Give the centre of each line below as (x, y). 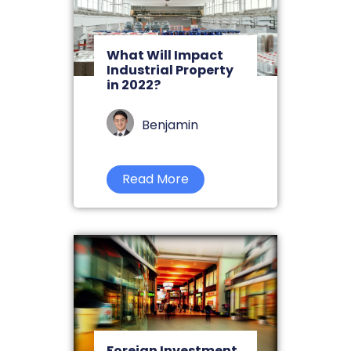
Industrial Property (170, 71)
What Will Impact (165, 56)
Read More (156, 179)
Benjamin (170, 125)
